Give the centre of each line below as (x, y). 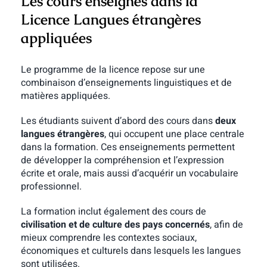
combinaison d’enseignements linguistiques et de (126, 83)
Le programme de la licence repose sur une (113, 69)
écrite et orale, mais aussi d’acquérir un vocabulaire (129, 173)
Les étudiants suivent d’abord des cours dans (118, 121)
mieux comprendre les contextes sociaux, (108, 237)
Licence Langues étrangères (111, 20)
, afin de (226, 224)
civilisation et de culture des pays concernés (115, 224)
